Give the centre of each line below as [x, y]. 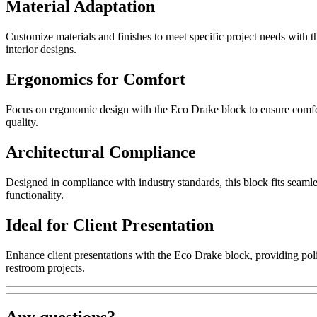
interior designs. [41, 50]
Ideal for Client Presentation [110, 225]
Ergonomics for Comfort [96, 79]
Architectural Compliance [101, 152]
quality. [22, 122]
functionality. [35, 195]
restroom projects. [45, 267]
